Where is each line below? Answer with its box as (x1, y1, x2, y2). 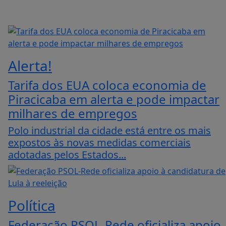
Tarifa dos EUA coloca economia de (8, 77, 206, 94)
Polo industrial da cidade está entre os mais (8, 124, 211, 138)
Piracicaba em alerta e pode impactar (8, 91, 219, 108)
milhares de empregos (8, 105, 137, 122)
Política (8, 196, 55, 215)
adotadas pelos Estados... (8, 148, 126, 162)
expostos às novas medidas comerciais (8, 136, 191, 150)
